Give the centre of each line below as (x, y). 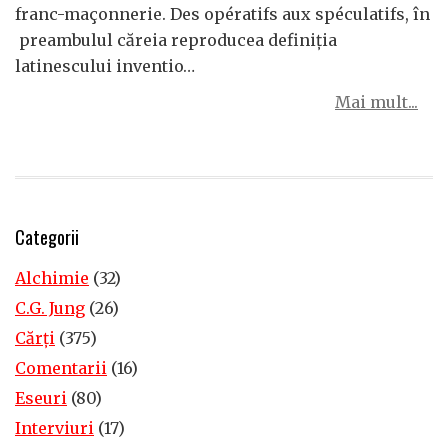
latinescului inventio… (105, 66)
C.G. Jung (50, 308)
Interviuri (54, 428)
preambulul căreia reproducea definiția (176, 40)
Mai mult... (376, 102)
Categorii (47, 237)
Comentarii (61, 368)
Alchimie (52, 278)
